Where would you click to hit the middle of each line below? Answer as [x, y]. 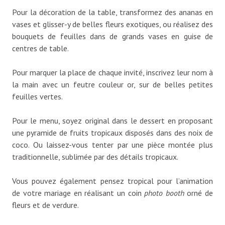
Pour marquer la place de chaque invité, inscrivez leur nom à [113, 72]
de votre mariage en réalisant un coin [78, 193]
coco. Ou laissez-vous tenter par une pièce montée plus [113, 144]
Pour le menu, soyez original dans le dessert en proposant [113, 120]
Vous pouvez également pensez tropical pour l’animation [113, 181]
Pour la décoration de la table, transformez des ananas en [113, 12]
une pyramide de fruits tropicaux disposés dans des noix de [113, 132]
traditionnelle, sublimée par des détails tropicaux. [95, 156]
